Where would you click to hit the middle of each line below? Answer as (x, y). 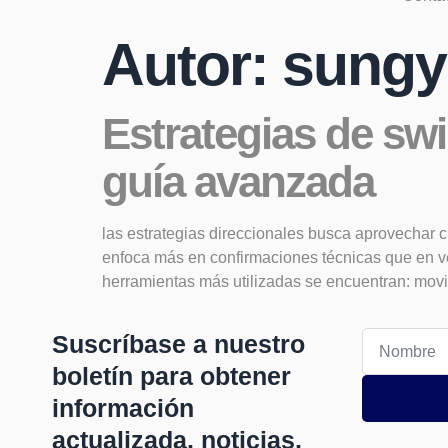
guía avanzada (238, 181)
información (123, 408)
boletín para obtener (171, 376)
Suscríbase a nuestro (178, 344)
